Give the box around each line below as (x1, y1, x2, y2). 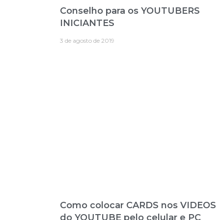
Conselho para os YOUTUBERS (60, 5, 200, 16)
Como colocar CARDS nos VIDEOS (60, 200, 216, 211)
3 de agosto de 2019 (60, 36, 114, 44)
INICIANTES (60, 17, 114, 28)
